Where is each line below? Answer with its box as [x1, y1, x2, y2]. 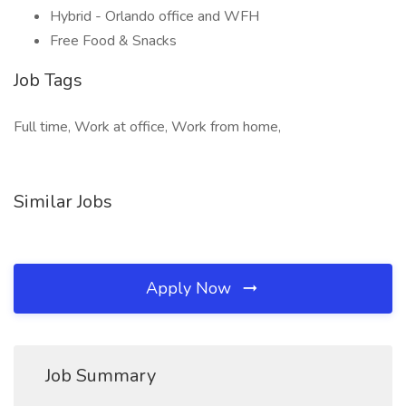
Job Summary [45, 363, 156, 388]
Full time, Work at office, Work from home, [14, 117, 281, 137]
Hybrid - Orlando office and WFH [50, 6, 259, 26]
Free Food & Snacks [50, 31, 177, 51]
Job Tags [14, 68, 82, 92]
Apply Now [146, 277, 236, 299]
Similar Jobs [14, 189, 112, 214]
